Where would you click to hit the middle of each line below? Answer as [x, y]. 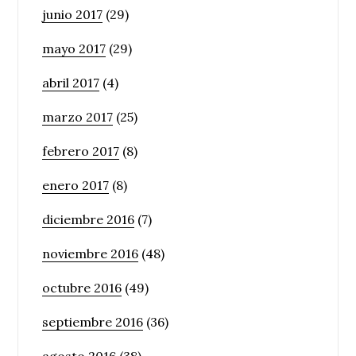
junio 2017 [73, 14]
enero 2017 [76, 185]
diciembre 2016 [89, 219]
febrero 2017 [81, 151]
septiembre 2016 [93, 321]
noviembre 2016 [91, 253]
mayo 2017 [74, 48]
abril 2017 [71, 82]
